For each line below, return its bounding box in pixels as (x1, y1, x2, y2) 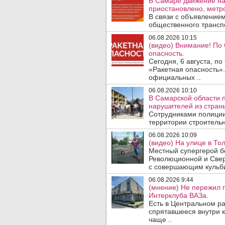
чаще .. (149, 215, 172, 223)
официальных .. (149, 73, 201, 81)
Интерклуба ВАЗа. (149, 191, 208, 199)
